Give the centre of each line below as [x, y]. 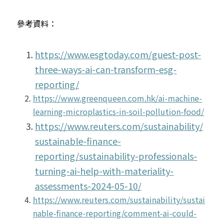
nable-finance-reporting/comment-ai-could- [115, 213]
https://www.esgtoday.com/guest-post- [118, 54]
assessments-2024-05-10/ [88, 185]
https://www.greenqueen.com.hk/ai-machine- [117, 98]
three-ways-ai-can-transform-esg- [106, 69]
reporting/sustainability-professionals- [116, 156]
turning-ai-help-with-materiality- [104, 170]
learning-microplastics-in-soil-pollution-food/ [118, 111]
